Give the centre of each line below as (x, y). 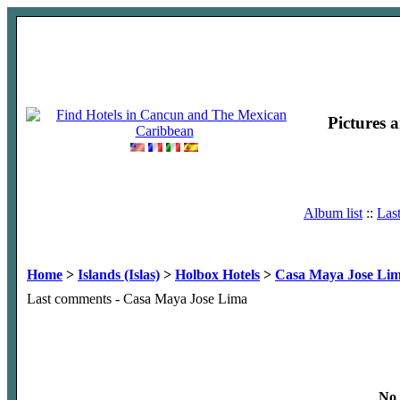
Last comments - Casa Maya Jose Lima (137, 299)
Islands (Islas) (119, 275)
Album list (333, 212)
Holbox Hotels (217, 275)
